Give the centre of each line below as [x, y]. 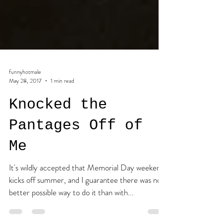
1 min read [62, 101]
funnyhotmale [25, 91]
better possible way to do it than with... [71, 212]
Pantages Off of [76, 145]
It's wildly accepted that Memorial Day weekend [87, 187]
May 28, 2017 [25, 101]
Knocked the [58, 124]
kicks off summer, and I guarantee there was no [85, 200]
